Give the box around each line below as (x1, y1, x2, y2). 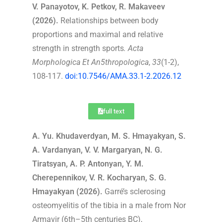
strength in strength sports (32, 43, 124, 53)
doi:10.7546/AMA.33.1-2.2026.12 (65, 71, 181, 81)
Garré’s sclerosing (103, 186, 166, 196)
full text (103, 107, 124, 115)
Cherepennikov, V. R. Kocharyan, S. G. (32, 172, 166, 182)
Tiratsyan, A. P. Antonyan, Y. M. (32, 159, 144, 168)
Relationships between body (58, 15, 159, 25)
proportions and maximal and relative (32, 29, 163, 39)
